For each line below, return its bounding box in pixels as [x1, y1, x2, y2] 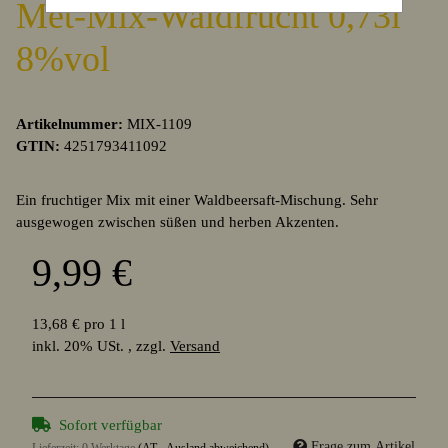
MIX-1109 [127, 116, 192, 133]
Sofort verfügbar [59, 417, 162, 434]
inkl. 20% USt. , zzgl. [32, 338, 170, 355]
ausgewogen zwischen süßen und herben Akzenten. [16, 214, 339, 231]
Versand [170, 338, 220, 355]
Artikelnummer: [16, 116, 127, 133]
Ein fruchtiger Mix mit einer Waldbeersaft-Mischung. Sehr [16, 192, 378, 209]
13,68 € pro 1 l [32, 316, 125, 333]
